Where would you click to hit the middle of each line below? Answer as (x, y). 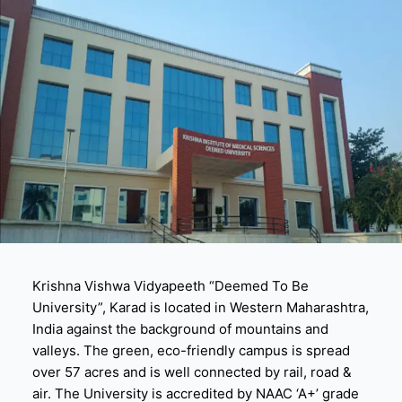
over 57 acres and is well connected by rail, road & (192, 372)
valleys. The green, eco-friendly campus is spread (191, 351)
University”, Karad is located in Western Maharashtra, (200, 308)
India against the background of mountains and (180, 329)
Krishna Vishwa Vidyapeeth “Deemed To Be (170, 286)
